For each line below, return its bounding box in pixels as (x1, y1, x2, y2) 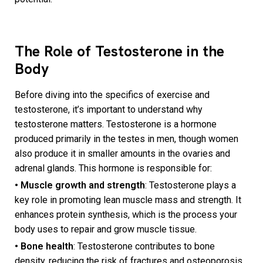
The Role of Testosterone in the (15, 42, 224, 62)
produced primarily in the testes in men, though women (15, 133, 238, 145)
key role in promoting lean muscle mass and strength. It (15, 194, 241, 206)
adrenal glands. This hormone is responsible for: (15, 163, 214, 174)
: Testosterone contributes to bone (73, 241, 215, 252)
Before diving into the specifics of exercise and (15, 89, 210, 101)
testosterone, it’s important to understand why (15, 104, 203, 116)
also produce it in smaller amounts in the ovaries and (15, 148, 230, 160)
